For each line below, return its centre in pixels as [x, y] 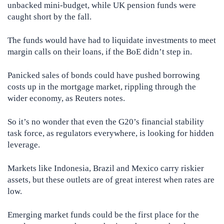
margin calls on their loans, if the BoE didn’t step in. [100, 52]
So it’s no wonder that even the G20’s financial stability [106, 122]
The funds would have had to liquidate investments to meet [112, 40]
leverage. [24, 145]
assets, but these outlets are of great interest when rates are [111, 180]
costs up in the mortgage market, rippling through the [102, 87]
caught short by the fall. [49, 17]
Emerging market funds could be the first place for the [103, 215]
